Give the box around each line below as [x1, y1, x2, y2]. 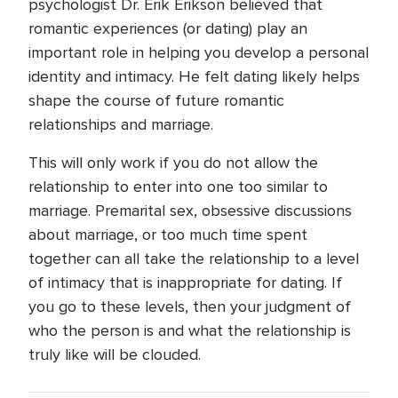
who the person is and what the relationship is [28, 321, 351, 340]
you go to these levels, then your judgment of [28, 297, 351, 316]
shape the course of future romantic [28, 91, 284, 110]
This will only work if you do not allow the [28, 153, 318, 172]
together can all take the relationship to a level [28, 249, 359, 268]
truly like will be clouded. [28, 345, 201, 364]
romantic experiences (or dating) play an [28, 19, 307, 38]
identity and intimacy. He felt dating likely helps [28, 67, 360, 86]
